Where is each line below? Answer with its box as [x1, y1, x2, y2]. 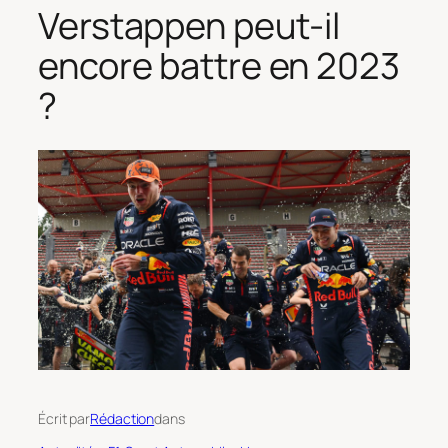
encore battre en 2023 [38, 41, 400, 91]
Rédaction [90, 408, 155, 428]
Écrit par [38, 408, 91, 428]
